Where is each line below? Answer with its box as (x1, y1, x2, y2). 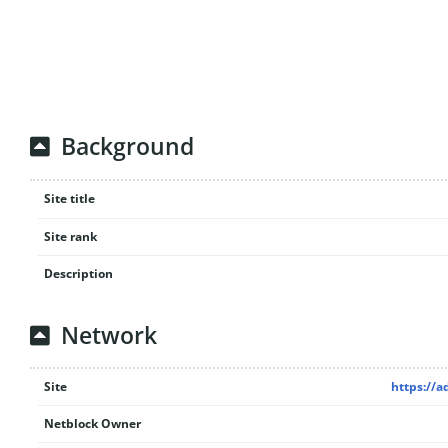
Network (61, 319, 158, 351)
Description (43, 264, 113, 282)
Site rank (43, 227, 97, 245)
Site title (43, 189, 95, 207)
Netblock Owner (43, 415, 141, 432)
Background (61, 131, 195, 163)
